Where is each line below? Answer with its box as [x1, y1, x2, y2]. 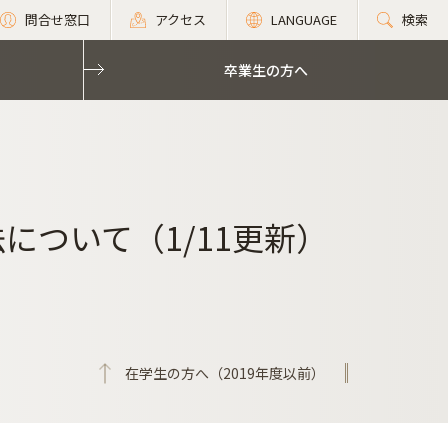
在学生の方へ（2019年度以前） [125, 363, 325, 383]
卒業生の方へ [224, 60, 308, 80]
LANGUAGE [271, 10, 337, 29]
